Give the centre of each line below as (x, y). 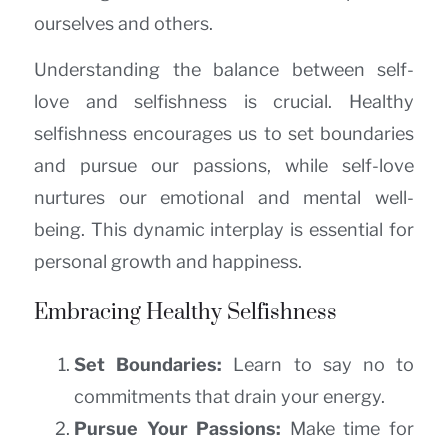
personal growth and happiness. (168, 262)
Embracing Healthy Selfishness (185, 312)
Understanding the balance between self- (224, 70)
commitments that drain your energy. (229, 396)
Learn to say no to (318, 364)
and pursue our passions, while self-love (224, 166)
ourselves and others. (123, 24)
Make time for (348, 428)
